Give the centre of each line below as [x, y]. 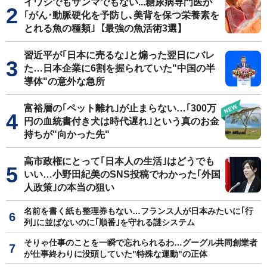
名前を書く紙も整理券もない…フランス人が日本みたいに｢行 [139, 211]
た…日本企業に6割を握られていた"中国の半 [119, 69]
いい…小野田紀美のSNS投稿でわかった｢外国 [122, 175]
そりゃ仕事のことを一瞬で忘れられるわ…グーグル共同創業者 [141, 243]
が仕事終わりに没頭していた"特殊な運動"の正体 [116, 254]
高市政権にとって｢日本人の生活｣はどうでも [119, 162]
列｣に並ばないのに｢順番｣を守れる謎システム [109, 223]
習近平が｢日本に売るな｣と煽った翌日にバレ [119, 55]
